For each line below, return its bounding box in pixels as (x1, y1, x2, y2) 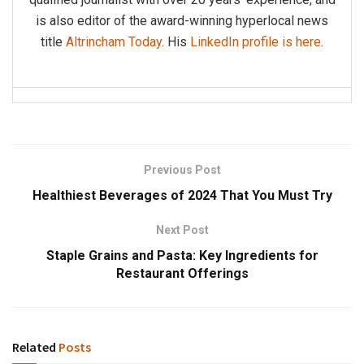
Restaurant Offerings (115, 265, 249, 281)
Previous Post (143, 162, 221, 176)
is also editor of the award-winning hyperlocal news (36, 12, 328, 28)
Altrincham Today (66, 33, 162, 50)
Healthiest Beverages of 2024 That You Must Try (32, 187, 332, 203)
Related (12, 338, 56, 355)
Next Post (155, 223, 209, 236)
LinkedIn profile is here (190, 33, 321, 50)
